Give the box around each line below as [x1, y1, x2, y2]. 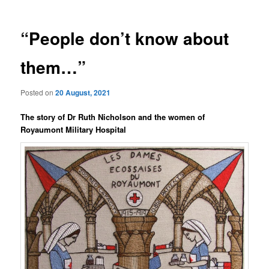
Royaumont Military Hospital [20, 124, 127, 135]
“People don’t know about [20, 26, 229, 51]
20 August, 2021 [55, 86, 111, 98]
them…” [20, 55, 86, 80]
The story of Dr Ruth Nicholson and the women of [20, 111, 205, 122]
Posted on [20, 86, 56, 97]
